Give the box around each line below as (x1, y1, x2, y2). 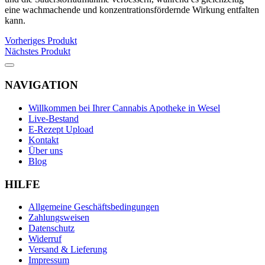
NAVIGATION (5, 79, 78, 92)
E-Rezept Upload (28, 124, 93, 134)
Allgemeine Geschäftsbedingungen (28, 202, 159, 212)
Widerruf (28, 234, 62, 244)
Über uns (28, 145, 63, 156)
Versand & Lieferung (28, 244, 107, 255)
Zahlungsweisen (28, 212, 89, 223)
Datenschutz (28, 223, 75, 234)
